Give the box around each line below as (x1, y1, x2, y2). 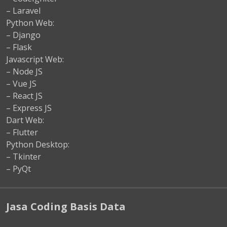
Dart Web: (6, 115, 44, 126)
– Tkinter (6, 151, 41, 163)
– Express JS (6, 102, 52, 114)
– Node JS (6, 66, 43, 78)
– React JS (6, 90, 43, 102)
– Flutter (6, 127, 38, 138)
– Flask (6, 42, 32, 53)
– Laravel (6, 5, 41, 17)
